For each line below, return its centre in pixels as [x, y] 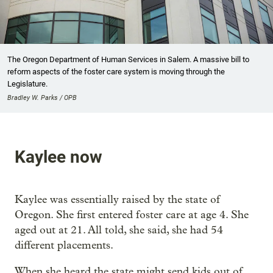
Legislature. [27, 84]
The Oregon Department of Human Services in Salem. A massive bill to [128, 60]
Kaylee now [58, 157]
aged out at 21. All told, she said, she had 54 [119, 230]
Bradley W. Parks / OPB [42, 98]
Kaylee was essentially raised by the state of [117, 199]
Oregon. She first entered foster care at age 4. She [132, 214]
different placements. [64, 245]
